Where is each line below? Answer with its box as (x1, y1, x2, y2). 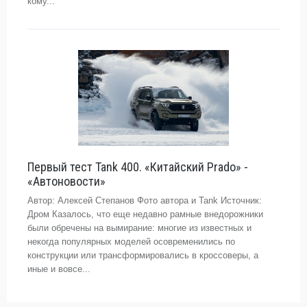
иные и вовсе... (27, 264, 90, 274)
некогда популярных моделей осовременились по (27, 236, 235, 247)
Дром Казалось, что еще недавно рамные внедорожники (27, 209, 263, 219)
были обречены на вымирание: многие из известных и (27, 223, 251, 233)
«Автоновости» (27, 174, 106, 188)
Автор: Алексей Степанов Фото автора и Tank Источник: (27, 195, 262, 206)
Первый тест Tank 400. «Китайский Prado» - (27, 160, 248, 174)
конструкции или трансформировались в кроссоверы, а (27, 250, 258, 260)
